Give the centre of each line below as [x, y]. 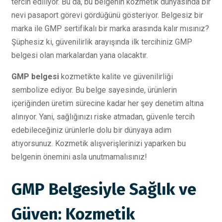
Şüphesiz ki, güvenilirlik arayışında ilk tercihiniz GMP [102, 42]
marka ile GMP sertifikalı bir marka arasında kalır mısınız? [110, 28]
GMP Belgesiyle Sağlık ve [104, 190]
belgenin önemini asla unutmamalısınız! [79, 157]
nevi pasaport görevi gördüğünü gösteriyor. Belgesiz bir [107, 15]
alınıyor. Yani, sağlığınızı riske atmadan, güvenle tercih [103, 117]
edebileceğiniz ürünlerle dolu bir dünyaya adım [91, 130]
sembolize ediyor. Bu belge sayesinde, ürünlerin [94, 90]
